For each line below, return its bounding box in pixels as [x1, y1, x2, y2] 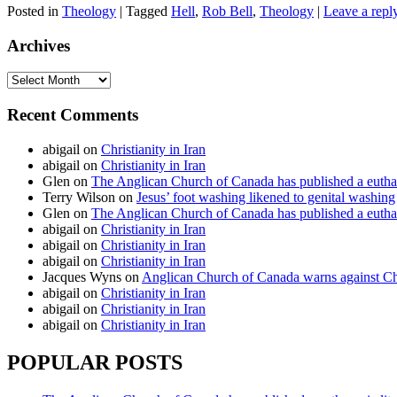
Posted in [7, 3, 58, 19]
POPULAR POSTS [7, 350, 183, 374]
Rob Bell [202, 3, 253, 19]
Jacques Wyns [43, 269, 121, 284]
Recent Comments [7, 105, 138, 124]
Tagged [126, 3, 167, 19]
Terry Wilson [43, 189, 115, 205]
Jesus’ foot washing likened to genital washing [136, 189, 395, 205]
